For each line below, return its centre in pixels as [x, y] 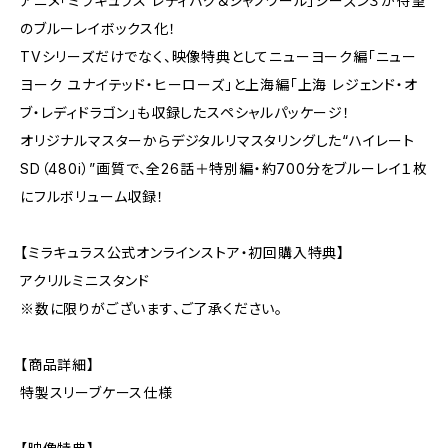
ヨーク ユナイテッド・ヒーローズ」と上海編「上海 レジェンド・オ [219, 84]
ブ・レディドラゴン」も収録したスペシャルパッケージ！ [185, 112]
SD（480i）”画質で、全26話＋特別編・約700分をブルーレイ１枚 [224, 168]
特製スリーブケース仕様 [96, 392]
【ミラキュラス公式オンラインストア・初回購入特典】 [182, 252]
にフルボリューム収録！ [92, 196]
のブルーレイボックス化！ [98, 28]
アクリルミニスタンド [85, 280]
